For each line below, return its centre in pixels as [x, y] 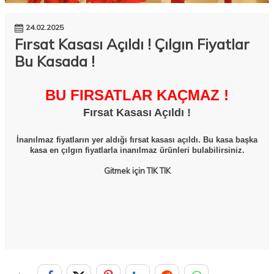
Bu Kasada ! [55, 61]
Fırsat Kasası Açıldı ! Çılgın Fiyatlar [132, 44]
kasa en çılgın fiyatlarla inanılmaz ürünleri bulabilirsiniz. [137, 150]
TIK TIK [158, 171]
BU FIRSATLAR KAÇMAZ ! [137, 95]
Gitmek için [125, 171]
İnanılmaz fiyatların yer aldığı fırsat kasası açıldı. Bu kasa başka [137, 140]
